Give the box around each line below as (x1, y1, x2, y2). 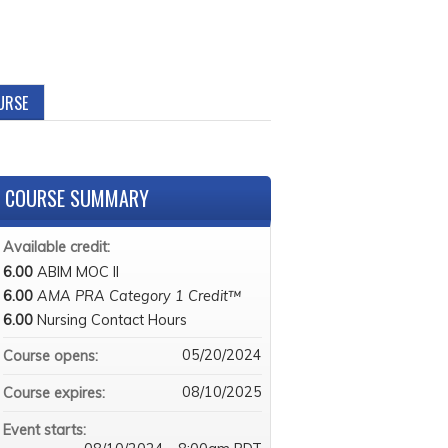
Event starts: (2, 421, 90, 439)
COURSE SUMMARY (4, 183, 149, 213)
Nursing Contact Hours (36, 311, 187, 329)
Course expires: (2, 384, 109, 402)
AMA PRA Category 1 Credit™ (36, 287, 241, 305)
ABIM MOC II (36, 263, 119, 281)
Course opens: (2, 347, 102, 365)
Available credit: (2, 238, 114, 256)
